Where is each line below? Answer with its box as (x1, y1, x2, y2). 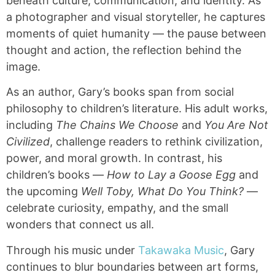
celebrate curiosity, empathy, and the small (6, 201, 228, 215)
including (6, 118, 56, 132)
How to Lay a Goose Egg (107, 168, 236, 182)
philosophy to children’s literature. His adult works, (6, 102, 268, 115)
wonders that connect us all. (6, 218, 154, 231)
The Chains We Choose (56, 118, 179, 132)
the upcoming (6, 185, 81, 198)
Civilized (6, 135, 50, 149)
